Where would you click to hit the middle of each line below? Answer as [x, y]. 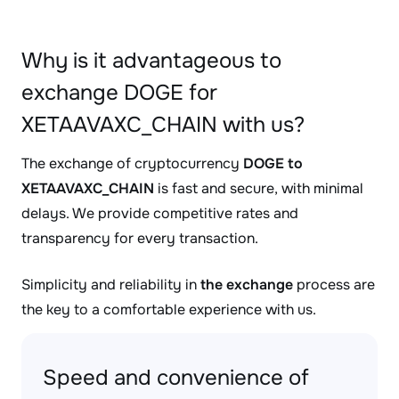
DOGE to [273, 163]
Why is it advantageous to [151, 61]
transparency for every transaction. [140, 238]
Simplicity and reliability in [111, 285]
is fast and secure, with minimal [259, 188]
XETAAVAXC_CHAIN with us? [163, 125]
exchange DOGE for [119, 93]
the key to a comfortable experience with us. [169, 309]
